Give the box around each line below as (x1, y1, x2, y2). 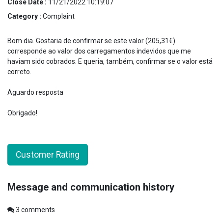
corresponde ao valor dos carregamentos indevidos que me (7, 47, 191, 55)
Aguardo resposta (7, 88, 63, 96)
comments (20, 205, 55, 214)
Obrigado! (7, 109, 37, 117)
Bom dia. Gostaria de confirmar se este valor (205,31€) (7, 36, 175, 45)
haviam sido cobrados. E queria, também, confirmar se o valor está (7, 57, 213, 65)
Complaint (43, 12, 75, 20)
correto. (7, 67, 31, 76)
